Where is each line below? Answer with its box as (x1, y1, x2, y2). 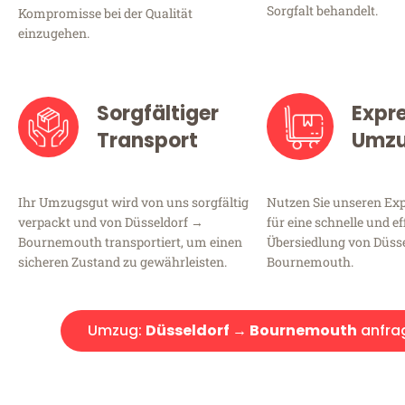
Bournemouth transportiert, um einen (18, 233, 242, 251)
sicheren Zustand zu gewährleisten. (18, 253, 227, 271)
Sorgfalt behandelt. (267, 2, 378, 20)
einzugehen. (18, 24, 89, 42)
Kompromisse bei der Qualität (18, 5, 193, 23)
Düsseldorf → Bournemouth (145, 320, 357, 342)
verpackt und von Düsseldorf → (18, 213, 203, 231)
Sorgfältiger (96, 99, 219, 128)
